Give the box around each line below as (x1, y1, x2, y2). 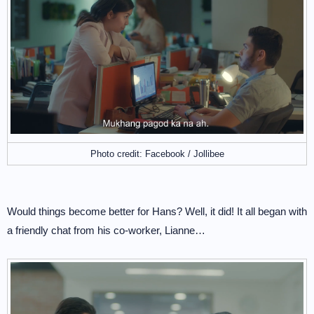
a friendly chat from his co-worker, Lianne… (7, 224, 205, 236)
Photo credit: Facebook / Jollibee (90, 149, 224, 159)
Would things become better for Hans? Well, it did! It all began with (7, 205, 307, 217)
